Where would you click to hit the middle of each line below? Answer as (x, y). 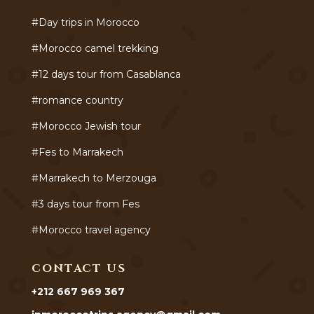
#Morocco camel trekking (95, 48)
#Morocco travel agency (91, 230)
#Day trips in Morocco (87, 22)
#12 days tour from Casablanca (106, 74)
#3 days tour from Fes (85, 204)
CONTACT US (78, 268)
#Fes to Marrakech (77, 152)
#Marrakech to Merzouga (94, 178)
